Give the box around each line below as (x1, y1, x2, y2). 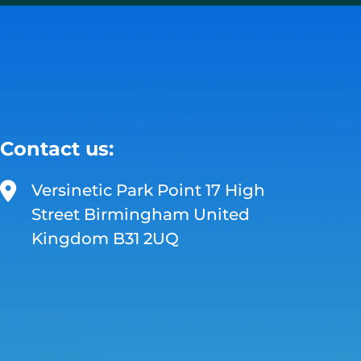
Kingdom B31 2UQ (31, 229, 179, 249)
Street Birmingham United (31, 205, 250, 225)
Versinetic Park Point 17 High (31, 180, 265, 201)
